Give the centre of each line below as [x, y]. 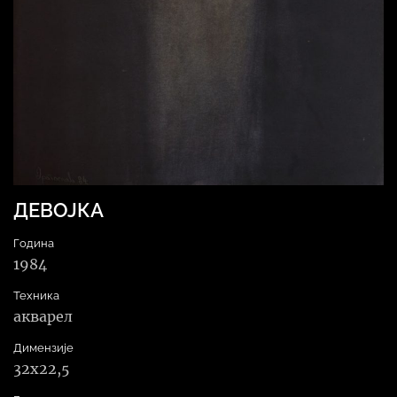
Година [34, 243]
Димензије [43, 347]
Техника [36, 295]
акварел [43, 316]
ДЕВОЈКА [58, 210]
